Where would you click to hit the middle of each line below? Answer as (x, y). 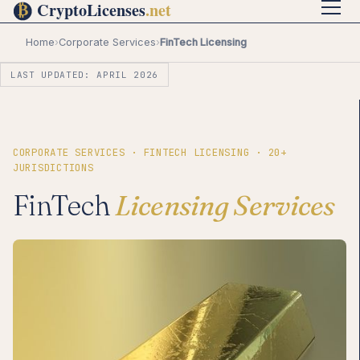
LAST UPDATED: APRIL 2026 (85, 74)
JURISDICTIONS (53, 168)
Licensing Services (225, 206)
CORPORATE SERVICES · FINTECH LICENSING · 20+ (150, 153)
